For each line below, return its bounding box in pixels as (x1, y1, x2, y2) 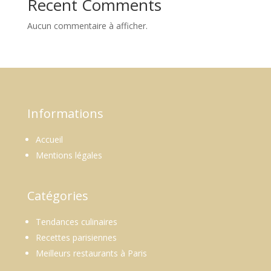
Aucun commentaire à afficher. (27, 19, 148, 31)
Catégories (27, 187, 88, 204)
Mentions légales (35, 149, 102, 161)
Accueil (35, 133, 63, 145)
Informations (27, 105, 103, 122)
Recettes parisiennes (35, 231, 117, 243)
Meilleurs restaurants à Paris (35, 247, 147, 259)
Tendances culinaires (35, 215, 117, 227)
